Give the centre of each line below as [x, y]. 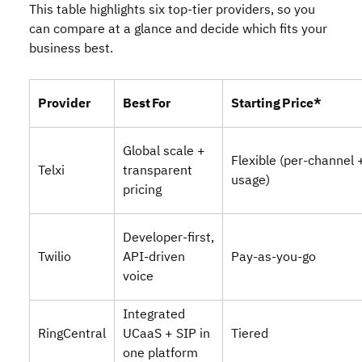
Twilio [55, 257]
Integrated [154, 314]
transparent [158, 170]
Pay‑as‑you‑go [274, 257]
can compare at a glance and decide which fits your [178, 29]
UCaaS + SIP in [166, 334]
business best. [71, 48]
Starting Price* [276, 103]
